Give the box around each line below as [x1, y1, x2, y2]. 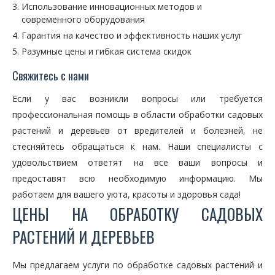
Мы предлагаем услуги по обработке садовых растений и [12, 259, 263, 271]
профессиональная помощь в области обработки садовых [12, 109, 263, 120]
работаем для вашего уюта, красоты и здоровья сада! [12, 188, 241, 200]
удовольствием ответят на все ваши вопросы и [12, 157, 263, 168]
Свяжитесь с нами [12, 68, 89, 83]
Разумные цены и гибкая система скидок [21, 45, 192, 57]
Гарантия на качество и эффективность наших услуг [21, 29, 242, 41]
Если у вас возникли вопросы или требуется [12, 93, 263, 104]
